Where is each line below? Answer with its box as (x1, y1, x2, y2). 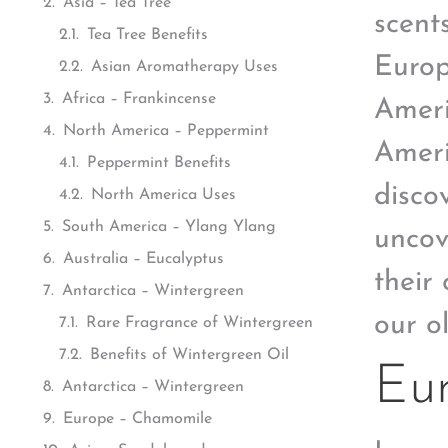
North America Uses (91, 187, 236, 203)
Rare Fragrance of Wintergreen (86, 315, 313, 331)
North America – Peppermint (63, 123, 269, 139)
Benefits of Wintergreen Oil (90, 347, 289, 363)
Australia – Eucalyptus (63, 251, 224, 267)
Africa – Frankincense (62, 91, 216, 107)
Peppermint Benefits (87, 155, 231, 171)
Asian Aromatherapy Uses (91, 59, 278, 75)
